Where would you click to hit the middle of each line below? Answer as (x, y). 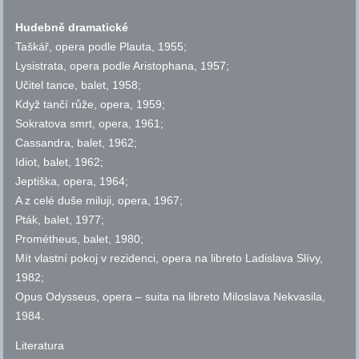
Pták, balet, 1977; (60, 220)
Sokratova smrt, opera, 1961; (90, 124)
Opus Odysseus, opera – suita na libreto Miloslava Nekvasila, (171, 297)
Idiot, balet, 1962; (60, 162)
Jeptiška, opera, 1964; (72, 182)
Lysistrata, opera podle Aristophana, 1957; (123, 66)
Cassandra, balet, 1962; (77, 143)
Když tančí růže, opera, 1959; (91, 105)
